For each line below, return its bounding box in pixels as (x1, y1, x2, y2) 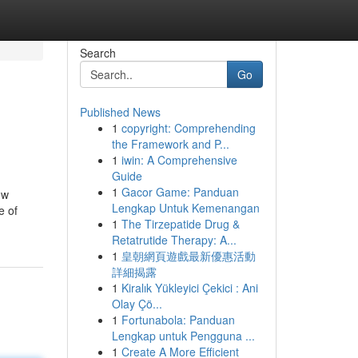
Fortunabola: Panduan (121, 312, 235, 328)
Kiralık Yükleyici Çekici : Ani (121, 280, 258, 296)
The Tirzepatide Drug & (121, 216, 240, 232)
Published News (79, 104, 161, 120)
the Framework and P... (111, 136, 229, 152)
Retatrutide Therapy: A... (111, 232, 237, 248)
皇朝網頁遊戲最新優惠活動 (121, 248, 256, 264)
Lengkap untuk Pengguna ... (111, 328, 255, 344)
